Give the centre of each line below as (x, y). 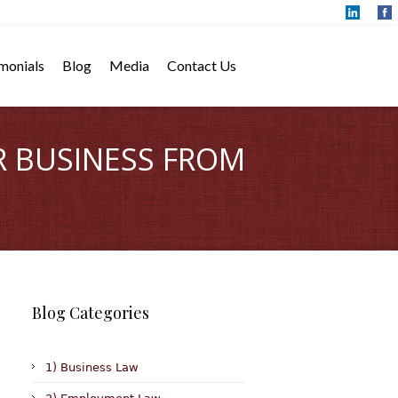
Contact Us (202, 65)
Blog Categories (91, 313)
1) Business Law (92, 367)
